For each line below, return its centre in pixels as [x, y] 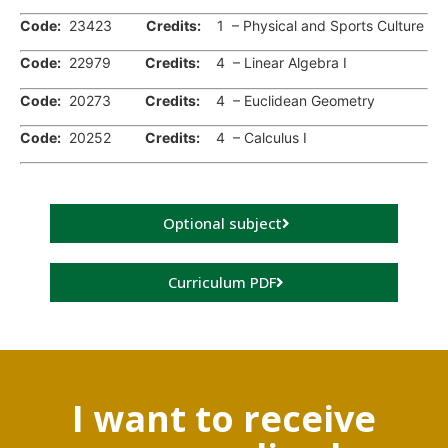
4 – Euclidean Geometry [287, 100]
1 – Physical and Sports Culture [312, 25]
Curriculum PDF [222, 282]
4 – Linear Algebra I [273, 63]
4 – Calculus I [253, 137]
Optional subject [222, 223]
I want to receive [224, 419]
